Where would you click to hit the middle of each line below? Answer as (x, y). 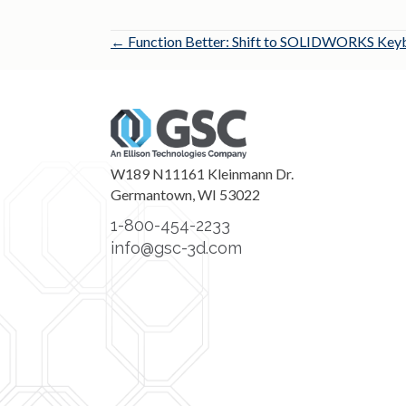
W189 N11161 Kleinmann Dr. (202, 173)
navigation (173, 87)
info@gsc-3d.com (176, 247)
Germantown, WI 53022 (185, 194)
